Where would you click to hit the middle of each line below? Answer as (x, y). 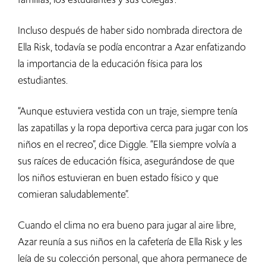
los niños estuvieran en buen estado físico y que (118, 178)
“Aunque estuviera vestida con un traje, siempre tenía (128, 111)
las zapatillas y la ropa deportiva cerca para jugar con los (133, 128)
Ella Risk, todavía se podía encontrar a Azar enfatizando (132, 47)
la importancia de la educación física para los (110, 64)
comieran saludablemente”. (75, 194)
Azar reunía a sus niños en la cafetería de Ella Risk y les (130, 242)
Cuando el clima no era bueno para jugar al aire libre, (127, 225)
